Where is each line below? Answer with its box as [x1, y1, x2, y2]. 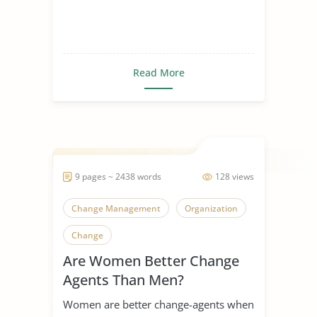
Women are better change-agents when [63, 296, 254, 311]
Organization [185, 202, 238, 214]
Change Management [71, 202, 161, 214]
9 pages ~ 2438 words [75, 170, 161, 183]
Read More [132, 65, 185, 79]
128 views [215, 170, 254, 183]
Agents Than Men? [63, 270, 184, 289]
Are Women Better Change [63, 250, 239, 270]
